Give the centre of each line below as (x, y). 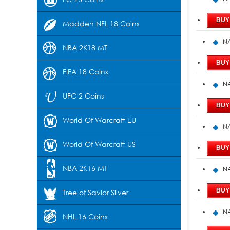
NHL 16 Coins (85, 216)
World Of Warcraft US (99, 144)
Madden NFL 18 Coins (101, 23)
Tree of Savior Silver (95, 192)
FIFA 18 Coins (85, 72)
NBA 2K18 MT (85, 47)
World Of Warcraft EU (99, 120)
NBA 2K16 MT (85, 168)
